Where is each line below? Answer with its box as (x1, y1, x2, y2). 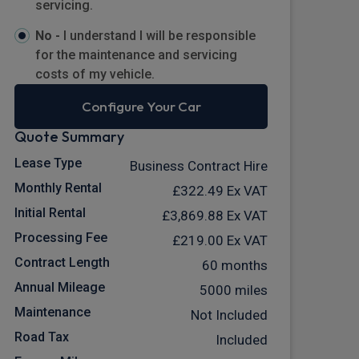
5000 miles (200, 282, 268, 299)
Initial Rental (14, 205, 86, 221)
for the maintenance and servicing (34, 46, 237, 63)
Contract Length (14, 255, 110, 271)
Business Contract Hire (130, 158, 268, 175)
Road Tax (14, 329, 69, 345)
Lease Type (14, 155, 82, 171)
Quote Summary (14, 127, 124, 147)
